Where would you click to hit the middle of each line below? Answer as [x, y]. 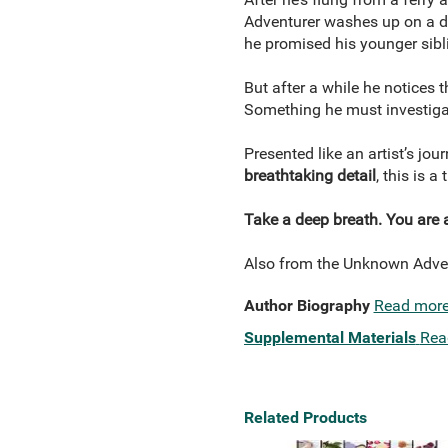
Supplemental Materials [329, 337]
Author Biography [306, 305]
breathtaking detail [309, 175]
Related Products [305, 417]
